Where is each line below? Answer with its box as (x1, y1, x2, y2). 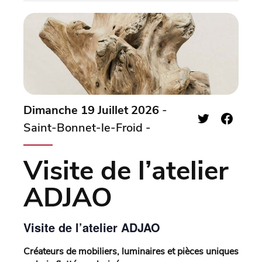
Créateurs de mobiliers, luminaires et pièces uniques (23, 245, 239, 258)
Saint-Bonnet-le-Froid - (23, 120, 151, 136)
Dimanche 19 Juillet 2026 (23, 102, 159, 119)
